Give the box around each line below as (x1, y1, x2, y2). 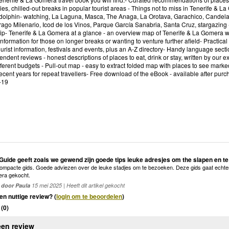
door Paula (1, 181, 30, 190)
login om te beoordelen (56, 192, 122, 201)
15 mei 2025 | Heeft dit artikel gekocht (30, 181, 125, 190)
